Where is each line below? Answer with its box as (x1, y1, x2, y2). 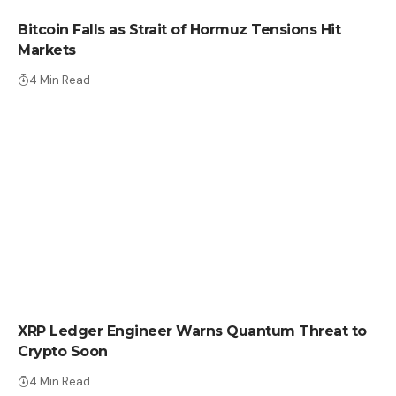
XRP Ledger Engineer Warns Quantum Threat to (18, 323, 367, 340)
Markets (18, 42, 76, 59)
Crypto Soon (18, 343, 108, 361)
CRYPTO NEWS (39, 285, 115, 297)
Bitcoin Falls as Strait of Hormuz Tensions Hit (18, 21, 340, 39)
